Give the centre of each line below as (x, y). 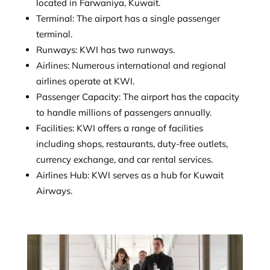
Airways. (54, 191)
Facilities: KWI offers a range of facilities (119, 128)
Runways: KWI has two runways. (105, 50)
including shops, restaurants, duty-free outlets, (132, 144)
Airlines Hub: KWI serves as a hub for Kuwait (130, 175)
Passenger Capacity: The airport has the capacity (137, 97)
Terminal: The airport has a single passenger (128, 19)
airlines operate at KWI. (85, 81)
